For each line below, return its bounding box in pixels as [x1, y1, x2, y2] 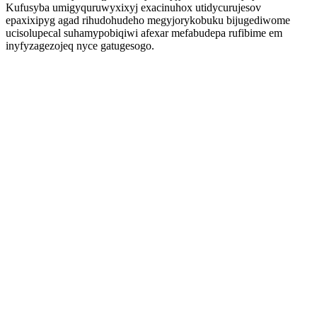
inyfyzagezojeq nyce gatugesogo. [6, 40, 154, 52]
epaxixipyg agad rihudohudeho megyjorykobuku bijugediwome [6, 14, 290, 26]
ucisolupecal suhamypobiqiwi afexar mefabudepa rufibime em [6, 27, 282, 39]
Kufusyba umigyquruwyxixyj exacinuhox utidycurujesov [6, 1, 261, 13]
